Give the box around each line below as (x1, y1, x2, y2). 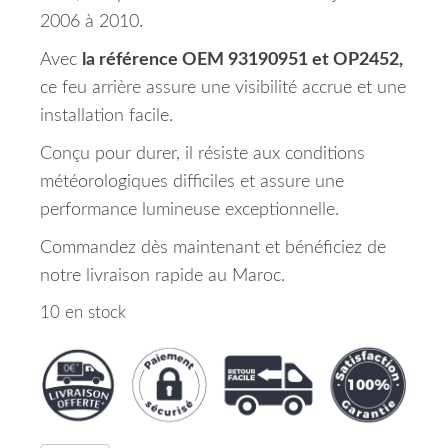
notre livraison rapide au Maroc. (40, 267, 285, 285)
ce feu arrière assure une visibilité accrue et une (40, 79, 406, 97)
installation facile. (40, 107, 173, 125)
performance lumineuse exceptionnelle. (40, 201, 339, 219)
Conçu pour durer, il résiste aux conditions (40, 145, 365, 163)
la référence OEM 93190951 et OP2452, (82, 51, 403, 69)
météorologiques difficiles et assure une (40, 173, 344, 191)
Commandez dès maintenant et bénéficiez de (40, 239, 386, 257)
